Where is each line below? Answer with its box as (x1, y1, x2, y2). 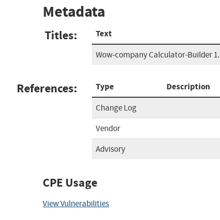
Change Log (96, 102, 137, 113)
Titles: (45, 27, 77, 43)
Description (166, 81, 210, 92)
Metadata (43, 1, 105, 22)
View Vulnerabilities (43, 198, 109, 209)
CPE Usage (43, 174, 97, 191)
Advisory (96, 143, 125, 154)
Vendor (96, 123, 120, 134)
